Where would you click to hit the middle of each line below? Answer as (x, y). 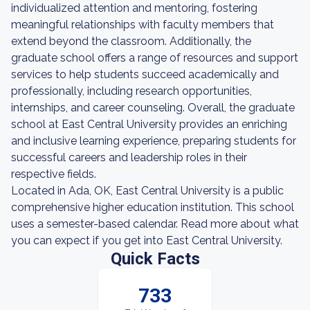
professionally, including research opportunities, (131, 91)
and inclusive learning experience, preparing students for (154, 141)
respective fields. (54, 174)
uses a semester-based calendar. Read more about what (155, 224)
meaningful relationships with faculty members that (143, 25)
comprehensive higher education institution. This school (153, 207)
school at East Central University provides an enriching (149, 124)
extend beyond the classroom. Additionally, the (131, 41)
